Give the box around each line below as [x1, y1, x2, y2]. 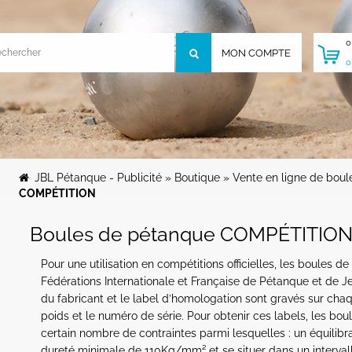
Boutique [174, 170, 220, 184]
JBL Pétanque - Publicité [35, 170, 162, 184]
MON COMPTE [222, 46, 291, 59]
